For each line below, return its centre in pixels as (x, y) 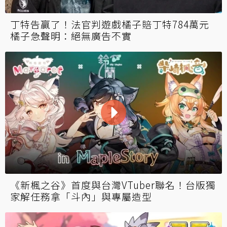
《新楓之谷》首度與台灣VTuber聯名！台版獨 (113, 184)
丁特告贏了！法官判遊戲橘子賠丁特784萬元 (110, 24)
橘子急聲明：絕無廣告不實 (71, 35)
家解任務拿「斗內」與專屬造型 (81, 196)
